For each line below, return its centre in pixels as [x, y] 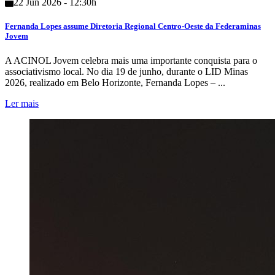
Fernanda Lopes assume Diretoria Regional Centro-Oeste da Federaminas [133, 26]
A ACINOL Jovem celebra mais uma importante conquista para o [131, 60]
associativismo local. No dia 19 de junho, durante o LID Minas [126, 71]
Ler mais [22, 103]
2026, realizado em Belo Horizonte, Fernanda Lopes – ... [115, 82]
